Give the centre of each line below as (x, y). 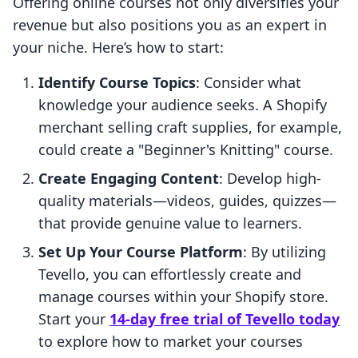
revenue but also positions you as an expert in (170, 25)
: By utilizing (284, 252)
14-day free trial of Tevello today (225, 319)
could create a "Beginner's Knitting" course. (186, 150)
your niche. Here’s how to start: (118, 48)
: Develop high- (270, 179)
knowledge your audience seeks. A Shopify (183, 105)
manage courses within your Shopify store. (183, 297)
